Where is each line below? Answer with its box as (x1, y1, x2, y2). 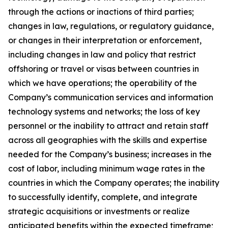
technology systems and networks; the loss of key (8, 106, 200, 117)
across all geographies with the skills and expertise (8, 135, 207, 145)
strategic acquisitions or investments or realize (8, 206, 190, 216)
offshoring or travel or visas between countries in (8, 64, 199, 74)
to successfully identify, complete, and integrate (8, 192, 197, 202)
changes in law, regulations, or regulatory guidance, (8, 21, 214, 31)
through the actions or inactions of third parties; (8, 7, 194, 17)
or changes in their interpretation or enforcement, (8, 35, 202, 45)
